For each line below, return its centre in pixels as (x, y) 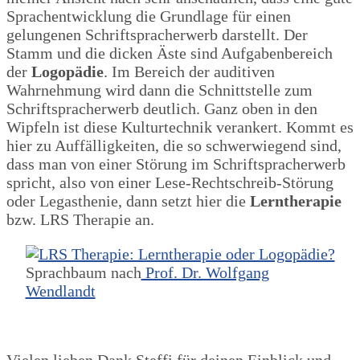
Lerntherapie (296, 200)
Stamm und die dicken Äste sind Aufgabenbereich (170, 53)
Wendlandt (60, 290)
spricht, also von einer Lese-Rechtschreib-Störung (170, 182)
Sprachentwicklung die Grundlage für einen (149, 16)
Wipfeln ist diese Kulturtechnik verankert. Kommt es (180, 127)
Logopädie (67, 71)
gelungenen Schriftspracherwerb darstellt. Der (157, 34)
